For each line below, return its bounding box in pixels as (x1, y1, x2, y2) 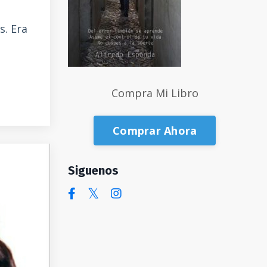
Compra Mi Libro (111, 86, 198, 101)
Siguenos (67, 163, 119, 178)
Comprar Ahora (113, 123, 197, 138)
